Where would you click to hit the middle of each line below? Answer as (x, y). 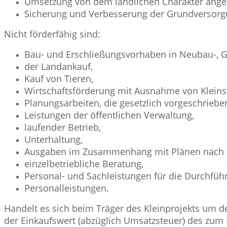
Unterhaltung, (53, 139)
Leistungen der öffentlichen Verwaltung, (109, 115)
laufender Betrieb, (63, 127)
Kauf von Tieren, (59, 78)
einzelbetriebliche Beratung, (84, 163)
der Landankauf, (59, 66)
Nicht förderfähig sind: (52, 34)
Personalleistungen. (67, 188)
